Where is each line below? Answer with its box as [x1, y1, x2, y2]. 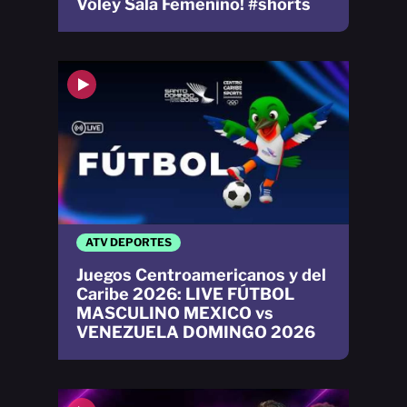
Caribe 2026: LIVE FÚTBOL [76, 284, 294, 304]
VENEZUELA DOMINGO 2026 [76, 323, 315, 342]
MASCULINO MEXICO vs [76, 303, 273, 323]
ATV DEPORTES [85, 235, 172, 250]
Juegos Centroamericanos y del [76, 265, 326, 285]
